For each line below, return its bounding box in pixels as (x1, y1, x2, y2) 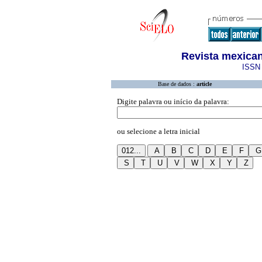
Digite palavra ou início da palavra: (117, 97, 229, 106)
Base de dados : (158, 81, 196, 87)
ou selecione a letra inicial (117, 127, 200, 136)
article (196, 81, 212, 87)
